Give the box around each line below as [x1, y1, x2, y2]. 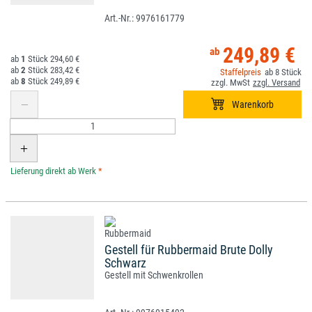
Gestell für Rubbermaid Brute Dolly [104, 242, 273, 258]
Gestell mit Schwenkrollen [104, 270, 203, 281]
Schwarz [104, 256, 146, 271]
